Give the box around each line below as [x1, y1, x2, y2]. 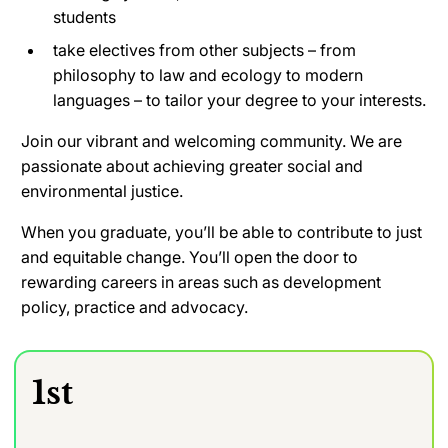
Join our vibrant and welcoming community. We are [21, 130, 402, 151]
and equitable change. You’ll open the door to [21, 246, 358, 267]
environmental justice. [21, 180, 183, 201]
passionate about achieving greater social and [21, 155, 363, 176]
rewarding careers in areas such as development [21, 271, 381, 292]
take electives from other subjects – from [53, 39, 356, 60]
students [53, 6, 116, 27]
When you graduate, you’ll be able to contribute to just [21, 221, 422, 242]
